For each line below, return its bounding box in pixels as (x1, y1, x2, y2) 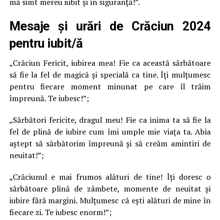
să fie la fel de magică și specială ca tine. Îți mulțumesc (9, 69, 211, 80)
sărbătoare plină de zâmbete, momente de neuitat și (9, 183, 211, 194)
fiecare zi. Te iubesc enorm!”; (9, 207, 111, 218)
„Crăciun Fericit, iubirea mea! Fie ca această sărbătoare (9, 57, 211, 68)
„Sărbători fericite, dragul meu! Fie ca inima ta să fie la (9, 114, 211, 125)
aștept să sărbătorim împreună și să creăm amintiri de (9, 138, 211, 149)
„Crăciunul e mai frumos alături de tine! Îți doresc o (9, 171, 211, 182)
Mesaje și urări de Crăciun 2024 (9, 19, 211, 33)
